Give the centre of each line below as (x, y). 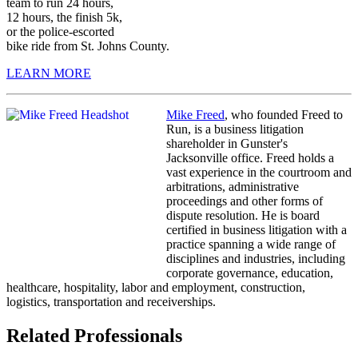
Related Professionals (94, 335)
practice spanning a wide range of (251, 244)
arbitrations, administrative (233, 186)
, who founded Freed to (284, 114)
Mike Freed (195, 114)
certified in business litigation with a (257, 229)
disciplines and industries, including (256, 258)
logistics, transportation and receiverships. (111, 301)
